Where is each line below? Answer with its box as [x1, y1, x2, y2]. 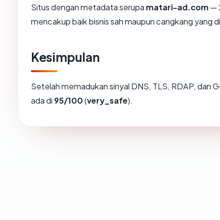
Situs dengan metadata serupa [31, 2, 146, 13]
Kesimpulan [31, 49, 100, 65]
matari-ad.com [146, 2, 209, 13]
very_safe [87, 95, 128, 106]
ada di [31, 95, 54, 106]
